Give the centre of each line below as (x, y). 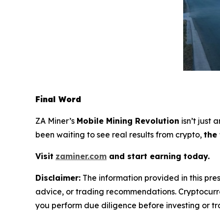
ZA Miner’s (56, 121)
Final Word (58, 99)
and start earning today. (158, 156)
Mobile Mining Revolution (128, 121)
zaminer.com (81, 156)
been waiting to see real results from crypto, (120, 134)
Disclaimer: (58, 178)
